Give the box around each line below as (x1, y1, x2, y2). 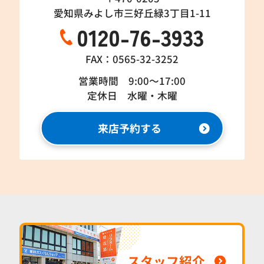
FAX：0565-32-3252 (85, 52, 179, 67)
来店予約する (97, 120, 161, 136)
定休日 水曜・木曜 (87, 88, 177, 103)
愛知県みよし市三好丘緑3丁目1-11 (53, 5, 211, 20)
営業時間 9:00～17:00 (78, 74, 186, 88)
